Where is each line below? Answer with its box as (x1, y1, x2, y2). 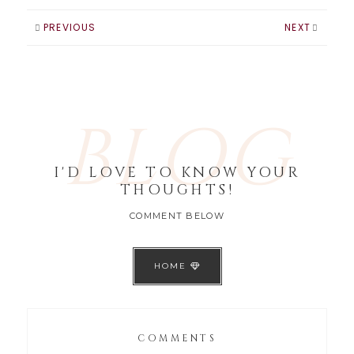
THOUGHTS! (119, 179, 235, 200)
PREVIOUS (43, 20, 96, 34)
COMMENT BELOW (130, 209, 224, 221)
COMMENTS (137, 331, 217, 345)
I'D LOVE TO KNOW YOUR (53, 162, 301, 183)
